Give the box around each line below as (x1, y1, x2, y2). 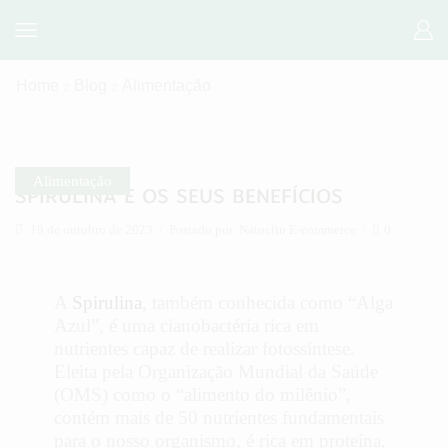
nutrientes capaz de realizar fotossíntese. (54, 338, 355, 360)
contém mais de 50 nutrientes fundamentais (54, 407, 384, 429)
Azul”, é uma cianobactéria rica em (54, 315, 319, 337)
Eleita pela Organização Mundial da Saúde (54, 361, 378, 383)
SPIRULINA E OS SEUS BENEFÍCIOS (15, 182, 343, 211)
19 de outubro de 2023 (27, 221, 153, 237)
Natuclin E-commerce (239, 221, 356, 237)
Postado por (169, 221, 233, 237)
